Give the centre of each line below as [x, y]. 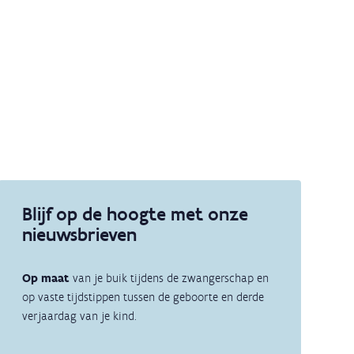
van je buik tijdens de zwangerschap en [169, 279]
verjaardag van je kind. [79, 316]
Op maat [45, 279]
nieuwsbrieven [79, 235]
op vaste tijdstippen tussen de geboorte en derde [143, 298]
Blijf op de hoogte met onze [135, 214]
